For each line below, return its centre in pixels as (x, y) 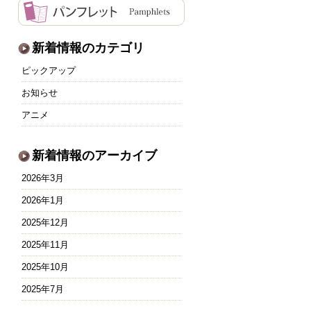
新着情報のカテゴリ (88, 48)
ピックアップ (49, 70)
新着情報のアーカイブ (94, 155)
